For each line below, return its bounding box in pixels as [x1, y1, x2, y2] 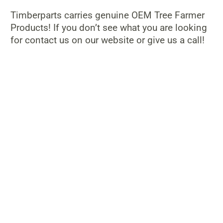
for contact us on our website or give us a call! [10, 34, 205, 46]
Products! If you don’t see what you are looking [10, 22, 207, 34]
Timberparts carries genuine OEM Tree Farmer [10, 9, 205, 21]
